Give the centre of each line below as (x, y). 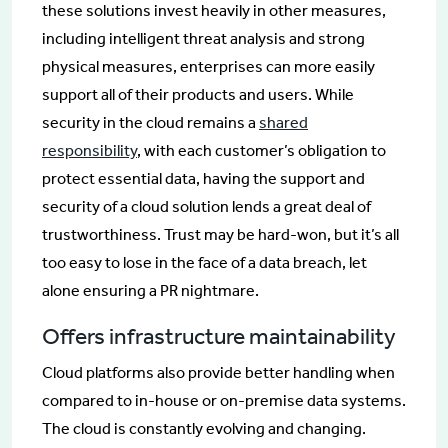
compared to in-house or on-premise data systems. (224, 400)
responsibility (89, 150)
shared (283, 122)
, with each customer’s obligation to (261, 150)
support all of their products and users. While (198, 94)
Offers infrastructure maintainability (219, 335)
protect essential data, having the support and (203, 178)
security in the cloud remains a (150, 122)
